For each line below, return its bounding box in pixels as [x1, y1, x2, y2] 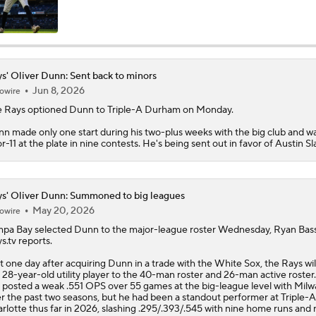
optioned [25, 103, 69, 116]
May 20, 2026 [32, 204, 95, 217]
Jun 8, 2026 [32, 84, 85, 97]
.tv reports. [6, 234, 52, 248]
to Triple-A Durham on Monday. [93, 103, 233, 116]
